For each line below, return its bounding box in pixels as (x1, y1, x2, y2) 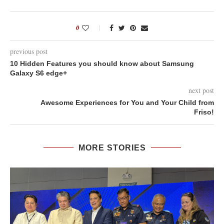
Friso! (194, 107, 214, 116)
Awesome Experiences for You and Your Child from (40, 98, 214, 106)
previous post (10, 46, 47, 56)
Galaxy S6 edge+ (10, 68, 67, 77)
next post (188, 85, 214, 95)
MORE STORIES (78, 143, 146, 152)
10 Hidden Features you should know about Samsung (10, 59, 194, 67)
